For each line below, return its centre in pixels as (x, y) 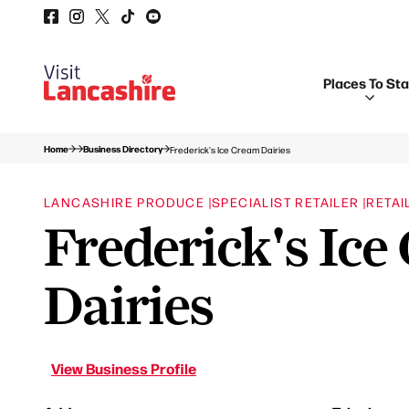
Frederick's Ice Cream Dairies (230, 149)
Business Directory (123, 149)
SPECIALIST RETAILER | (289, 202)
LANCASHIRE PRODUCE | (128, 202)
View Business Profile (124, 368)
